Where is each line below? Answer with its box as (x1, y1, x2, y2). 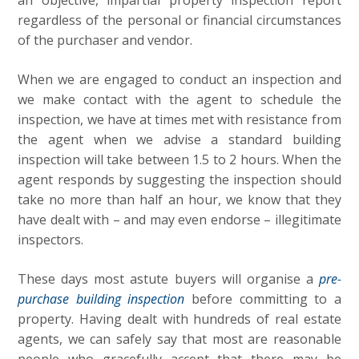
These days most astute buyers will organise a (18, 270, 319, 288)
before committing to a (184, 290, 341, 308)
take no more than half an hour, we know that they (18, 191, 341, 208)
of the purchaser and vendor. (18, 31, 193, 49)
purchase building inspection (18, 290, 185, 308)
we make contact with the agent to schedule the (18, 91, 341, 108)
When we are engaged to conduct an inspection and (18, 71, 341, 88)
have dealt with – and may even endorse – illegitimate (18, 211, 341, 228)
